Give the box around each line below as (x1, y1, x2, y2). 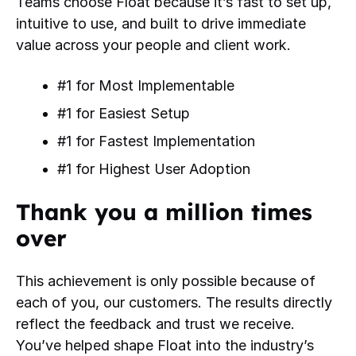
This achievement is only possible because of (16, 272, 315, 289)
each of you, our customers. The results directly (16, 293, 332, 311)
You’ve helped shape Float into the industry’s (16, 336, 314, 354)
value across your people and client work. (16, 36, 295, 53)
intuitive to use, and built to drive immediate (16, 14, 306, 32)
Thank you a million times (16, 197, 312, 226)
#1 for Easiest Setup (57, 104, 190, 122)
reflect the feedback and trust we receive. (16, 315, 295, 332)
